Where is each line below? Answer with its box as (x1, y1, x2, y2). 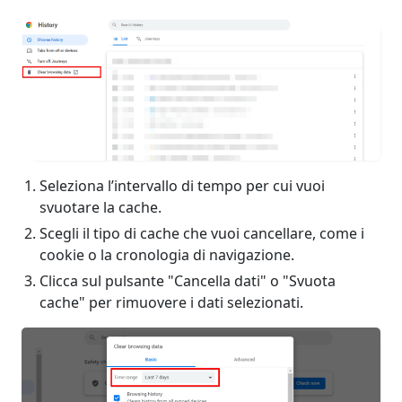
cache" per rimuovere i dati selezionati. (39, 292, 303, 312)
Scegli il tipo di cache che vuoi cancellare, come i (39, 223, 364, 243)
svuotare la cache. (39, 197, 162, 217)
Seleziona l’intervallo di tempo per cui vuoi (39, 175, 325, 196)
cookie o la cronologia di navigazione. (39, 244, 294, 265)
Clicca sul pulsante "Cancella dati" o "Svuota (39, 270, 336, 291)
